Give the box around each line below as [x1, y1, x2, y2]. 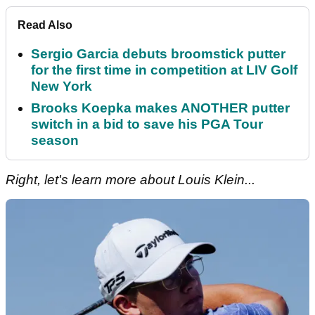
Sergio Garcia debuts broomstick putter [31, 46, 285, 62]
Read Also [18, 19, 72, 32]
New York [31, 79, 92, 94]
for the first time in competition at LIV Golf [31, 63, 297, 78]
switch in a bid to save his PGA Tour [31, 117, 263, 132]
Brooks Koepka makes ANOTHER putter [31, 101, 290, 116]
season [31, 133, 79, 148]
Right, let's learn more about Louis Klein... [6, 172, 255, 188]
